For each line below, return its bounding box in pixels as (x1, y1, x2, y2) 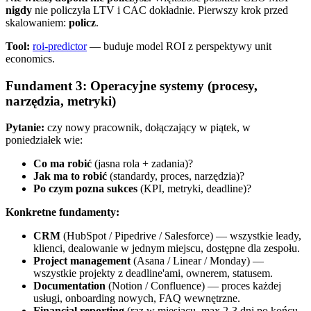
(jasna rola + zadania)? (92, 158, 193, 170)
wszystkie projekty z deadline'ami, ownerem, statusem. (33, 267, 273, 280)
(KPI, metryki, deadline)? (137, 183, 251, 195)
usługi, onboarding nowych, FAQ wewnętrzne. (33, 292, 240, 305)
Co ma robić (33, 158, 92, 170)
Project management (33, 255, 131, 267)
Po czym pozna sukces (33, 183, 137, 195)
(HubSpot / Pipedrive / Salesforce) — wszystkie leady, (60, 230, 301, 242)
